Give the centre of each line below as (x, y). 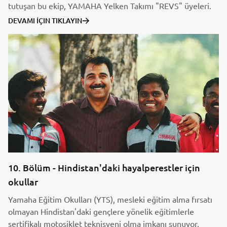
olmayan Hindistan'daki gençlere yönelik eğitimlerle (101, 211)
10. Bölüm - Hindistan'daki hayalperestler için (104, 167)
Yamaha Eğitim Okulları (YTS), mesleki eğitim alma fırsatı (110, 199)
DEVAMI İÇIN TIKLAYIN (45, 20)
